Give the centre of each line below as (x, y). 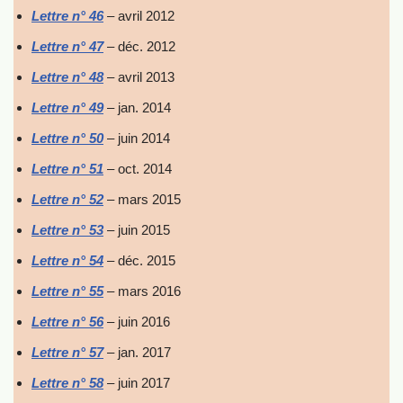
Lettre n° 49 (67, 107)
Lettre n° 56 (67, 322)
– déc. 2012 (139, 46)
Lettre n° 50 (67, 138)
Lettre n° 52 (67, 199)
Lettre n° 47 (67, 46)
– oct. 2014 (138, 169)
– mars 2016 (142, 291)
